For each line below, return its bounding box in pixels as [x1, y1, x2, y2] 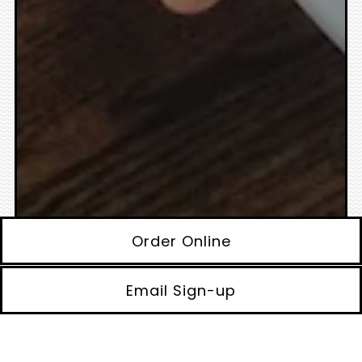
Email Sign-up [126, 280, 236, 301]
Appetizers [77, 325, 162, 346]
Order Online [131, 230, 231, 251]
